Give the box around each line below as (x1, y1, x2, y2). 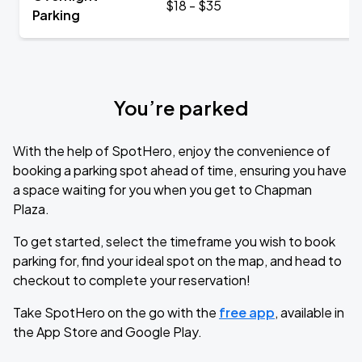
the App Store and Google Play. (13, 323, 202, 340)
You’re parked (114, 95, 248, 120)
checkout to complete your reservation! (13, 271, 250, 288)
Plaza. (13, 200, 49, 217)
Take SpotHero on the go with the (13, 304, 219, 321)
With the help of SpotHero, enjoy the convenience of (13, 142, 330, 159)
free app (219, 304, 275, 321)
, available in (275, 304, 344, 321)
